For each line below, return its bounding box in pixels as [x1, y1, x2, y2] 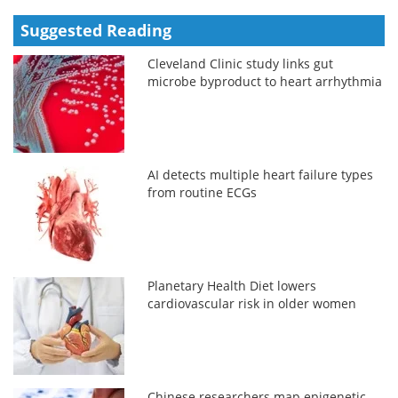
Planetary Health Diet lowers [147, 276, 317, 294]
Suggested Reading [20, 19, 171, 41]
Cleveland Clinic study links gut [147, 54, 334, 72]
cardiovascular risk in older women [147, 294, 357, 312]
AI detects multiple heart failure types [147, 165, 374, 183]
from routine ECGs [147, 183, 258, 201]
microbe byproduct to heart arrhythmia [147, 72, 383, 90]
